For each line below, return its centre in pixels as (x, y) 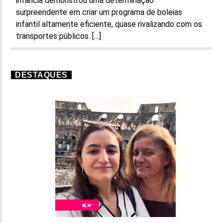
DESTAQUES (41, 75)
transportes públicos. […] (59, 36)
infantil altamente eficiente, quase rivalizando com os (109, 24)
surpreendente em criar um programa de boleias (99, 12)
